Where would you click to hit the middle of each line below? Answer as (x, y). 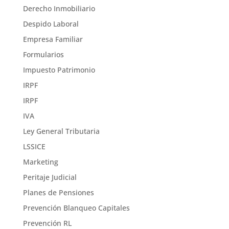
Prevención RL (47, 223)
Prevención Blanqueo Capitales (76, 208)
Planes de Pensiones (58, 192)
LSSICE (34, 146)
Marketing (40, 162)
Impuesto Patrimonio (59, 70)
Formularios (43, 54)
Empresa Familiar (53, 39)
